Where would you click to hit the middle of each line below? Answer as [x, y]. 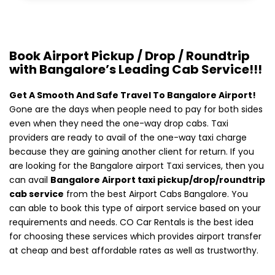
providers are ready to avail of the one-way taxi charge [128, 138]
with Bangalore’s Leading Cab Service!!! [136, 70]
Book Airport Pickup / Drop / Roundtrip [130, 56]
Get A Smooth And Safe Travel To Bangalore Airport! [133, 95]
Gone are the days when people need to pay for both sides [136, 110]
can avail [30, 180]
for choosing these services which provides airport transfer [135, 237]
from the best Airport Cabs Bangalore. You [156, 194]
